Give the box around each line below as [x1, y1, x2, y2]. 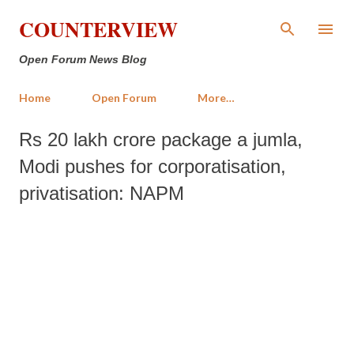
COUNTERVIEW [19, 14, 178, 44]
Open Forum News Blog [19, 53, 147, 66]
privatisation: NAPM [19, 183, 184, 204]
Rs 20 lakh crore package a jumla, [19, 129, 303, 150]
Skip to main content [130, 12, 224, 27]
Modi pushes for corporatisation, [19, 156, 286, 177]
